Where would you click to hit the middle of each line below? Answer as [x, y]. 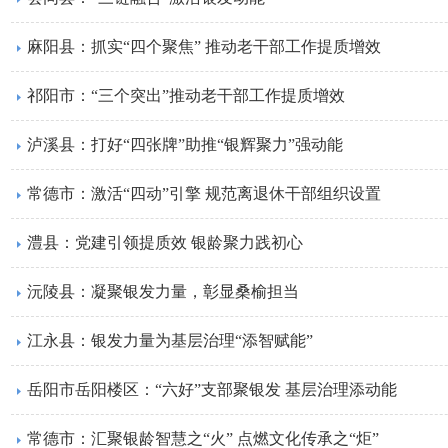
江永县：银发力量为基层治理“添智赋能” [170, 340]
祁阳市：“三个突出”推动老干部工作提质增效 [186, 95]
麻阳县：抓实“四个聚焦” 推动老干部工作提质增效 [204, 46]
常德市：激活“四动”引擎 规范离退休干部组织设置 [204, 193]
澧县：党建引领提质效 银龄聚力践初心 [165, 242]
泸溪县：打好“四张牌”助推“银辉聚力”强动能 [185, 144]
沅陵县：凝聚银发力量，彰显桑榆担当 [163, 291]
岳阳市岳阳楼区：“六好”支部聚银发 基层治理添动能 [212, 389]
